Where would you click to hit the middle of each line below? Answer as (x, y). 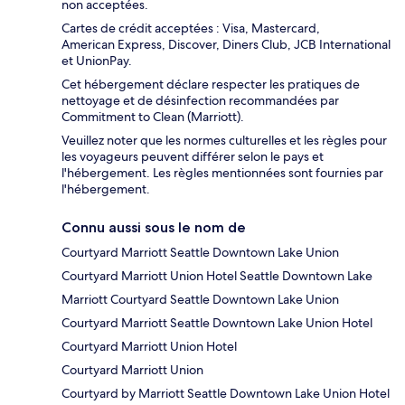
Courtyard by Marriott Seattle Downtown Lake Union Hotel (226, 394)
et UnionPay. (97, 61)
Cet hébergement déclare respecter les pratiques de (211, 85)
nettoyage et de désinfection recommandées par (200, 101)
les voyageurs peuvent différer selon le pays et (193, 157)
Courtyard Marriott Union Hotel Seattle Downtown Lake (217, 276)
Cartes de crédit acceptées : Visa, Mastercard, (191, 28)
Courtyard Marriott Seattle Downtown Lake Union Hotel (217, 323)
